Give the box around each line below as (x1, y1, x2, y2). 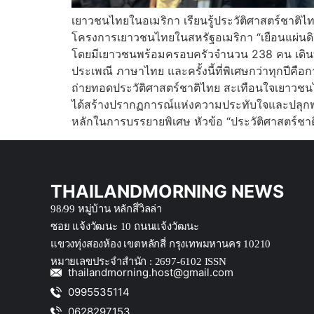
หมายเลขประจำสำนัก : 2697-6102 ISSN (50, 255, 226, 267)
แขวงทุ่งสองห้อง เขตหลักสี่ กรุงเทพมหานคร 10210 (50, 238, 271, 250)
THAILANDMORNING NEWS (50, 180, 284, 202)
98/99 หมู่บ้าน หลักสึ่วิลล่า (50, 203, 162, 214)
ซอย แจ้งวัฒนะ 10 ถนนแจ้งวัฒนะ (50, 220, 199, 232)
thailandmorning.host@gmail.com (68, 266, 233, 280)
